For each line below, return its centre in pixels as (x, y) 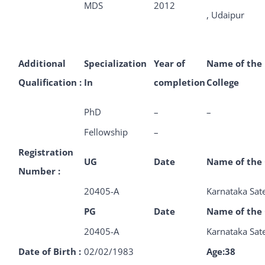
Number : (39, 171)
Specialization (115, 63)
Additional (42, 63)
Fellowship (106, 132)
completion (180, 82)
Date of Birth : (50, 251)
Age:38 (221, 251)
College (223, 82)
